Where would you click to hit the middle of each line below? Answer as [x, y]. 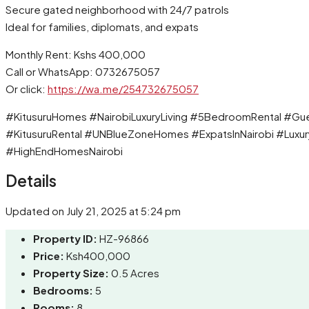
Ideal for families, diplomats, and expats [102, 27]
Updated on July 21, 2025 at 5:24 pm [93, 211]
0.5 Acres [135, 273]
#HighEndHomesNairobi [64, 151]
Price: [49, 256]
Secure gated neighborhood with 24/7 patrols [117, 10]
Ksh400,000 [98, 256]
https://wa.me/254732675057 [123, 89]
